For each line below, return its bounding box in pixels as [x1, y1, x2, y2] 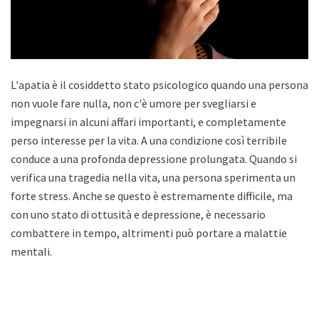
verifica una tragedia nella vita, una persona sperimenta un [11, 169, 296, 184]
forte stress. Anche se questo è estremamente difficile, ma [11, 188, 293, 203]
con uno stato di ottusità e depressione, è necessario [11, 206, 266, 221]
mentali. [11, 244, 52, 258]
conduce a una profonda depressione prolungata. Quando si [11, 151, 297, 166]
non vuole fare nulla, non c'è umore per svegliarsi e [11, 95, 256, 110]
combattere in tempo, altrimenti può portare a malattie [11, 225, 287, 240]
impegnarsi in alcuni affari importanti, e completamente [11, 114, 286, 129]
